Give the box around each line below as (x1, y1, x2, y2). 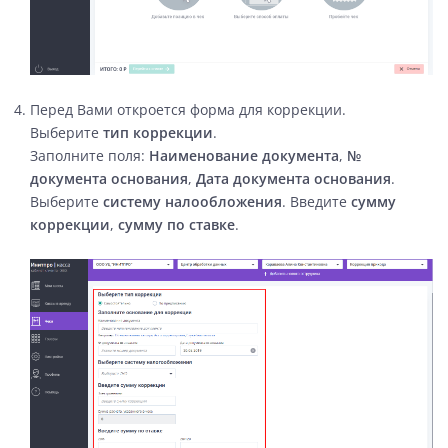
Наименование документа (149, 145, 339, 165)
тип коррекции (103, 122, 213, 142)
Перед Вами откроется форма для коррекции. (30, 99, 346, 119)
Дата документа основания (196, 168, 391, 188)
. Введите (282, 191, 351, 211)
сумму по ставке (114, 214, 235, 234)
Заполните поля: (30, 145, 149, 165)
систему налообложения (103, 191, 282, 211)
